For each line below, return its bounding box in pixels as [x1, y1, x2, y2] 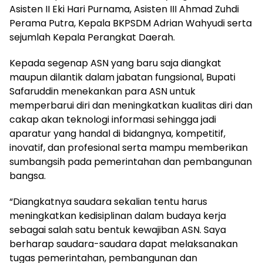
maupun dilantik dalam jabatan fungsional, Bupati [9, 70, 235, 85]
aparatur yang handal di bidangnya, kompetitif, [9, 127, 225, 141]
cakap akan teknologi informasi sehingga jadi [9, 113, 216, 127]
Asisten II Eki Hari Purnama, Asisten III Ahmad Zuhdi [9, 2, 239, 16]
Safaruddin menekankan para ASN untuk [9, 85, 195, 99]
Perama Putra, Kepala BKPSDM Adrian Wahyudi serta [9, 16, 252, 31]
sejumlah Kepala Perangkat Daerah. [9, 31, 175, 45]
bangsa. [9, 169, 46, 183]
